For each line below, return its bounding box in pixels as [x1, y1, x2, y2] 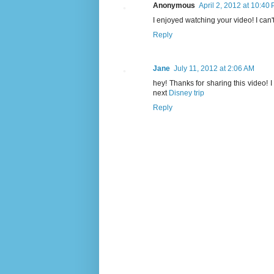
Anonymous [153, 1, 195, 10]
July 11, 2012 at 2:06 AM [174, 64, 254, 73]
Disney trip [169, 89, 204, 98]
